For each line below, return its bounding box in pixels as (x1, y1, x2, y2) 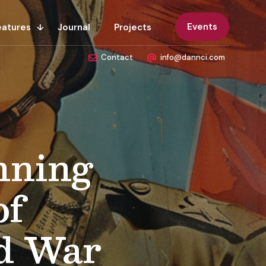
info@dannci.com (160, 52, 225, 62)
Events (187, 21, 217, 33)
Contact (101, 52, 133, 62)
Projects (114, 21, 151, 33)
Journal (58, 21, 90, 33)
